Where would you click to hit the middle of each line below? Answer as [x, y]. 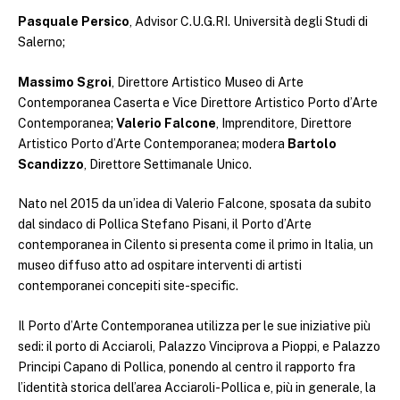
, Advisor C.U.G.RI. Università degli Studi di [249, 22]
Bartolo [312, 143]
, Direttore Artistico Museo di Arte [208, 82]
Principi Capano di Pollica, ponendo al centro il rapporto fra [187, 367]
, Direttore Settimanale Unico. [168, 164]
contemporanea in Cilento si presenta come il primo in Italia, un [196, 245]
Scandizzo [51, 164]
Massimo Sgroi [65, 82]
